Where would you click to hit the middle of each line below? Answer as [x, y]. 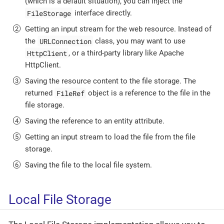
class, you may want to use [139, 41]
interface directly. [102, 13]
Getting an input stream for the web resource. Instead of [118, 29]
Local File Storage [60, 199]
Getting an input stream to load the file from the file [110, 137]
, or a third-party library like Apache [126, 53]
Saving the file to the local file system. [88, 165]
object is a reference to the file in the [148, 93]
